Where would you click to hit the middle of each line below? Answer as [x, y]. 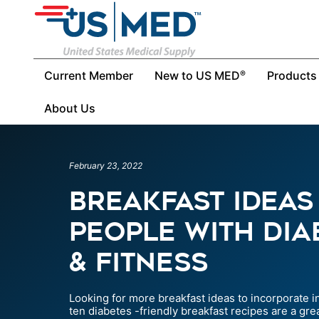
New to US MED [197, 75]
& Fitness [138, 262]
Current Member [89, 75]
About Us [70, 108]
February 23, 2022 [106, 166]
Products [292, 75]
